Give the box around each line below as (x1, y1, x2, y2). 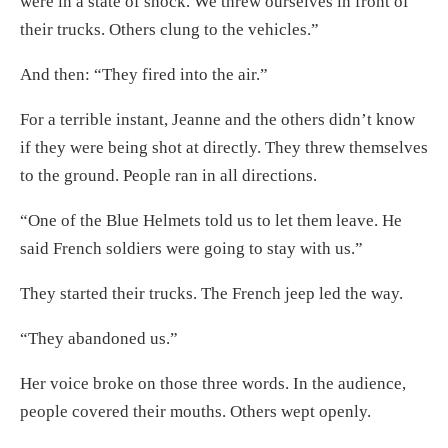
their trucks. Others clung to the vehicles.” (20, 19, 319, 39)
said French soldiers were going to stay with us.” (20, 238, 363, 258)
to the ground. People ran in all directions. (20, 165, 317, 185)
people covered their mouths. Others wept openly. (20, 401, 371, 421)
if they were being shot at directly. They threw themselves (20, 137, 428, 157)
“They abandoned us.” (20, 328, 178, 348)
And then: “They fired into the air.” (20, 64, 268, 84)
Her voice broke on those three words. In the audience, (20, 373, 406, 393)
